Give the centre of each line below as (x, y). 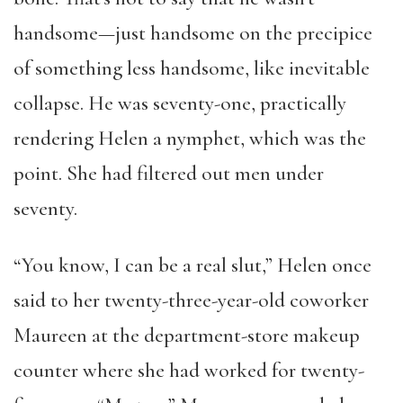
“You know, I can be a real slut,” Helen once (193, 265)
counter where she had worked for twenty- (189, 371)
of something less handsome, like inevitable (192, 68)
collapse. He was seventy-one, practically (180, 103)
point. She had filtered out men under (169, 174)
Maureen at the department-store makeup (187, 336)
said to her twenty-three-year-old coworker (191, 300)
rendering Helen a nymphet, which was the (190, 139)
